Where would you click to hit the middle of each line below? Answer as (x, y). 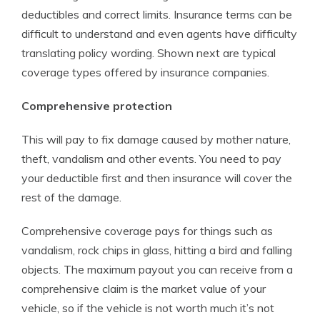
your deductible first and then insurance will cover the (157, 178)
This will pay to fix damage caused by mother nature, (156, 139)
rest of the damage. (71, 197)
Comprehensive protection (97, 106)
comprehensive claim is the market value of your (144, 289)
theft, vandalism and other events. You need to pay (151, 159)
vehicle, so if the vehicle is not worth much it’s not (148, 308)
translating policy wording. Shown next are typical (149, 53)
